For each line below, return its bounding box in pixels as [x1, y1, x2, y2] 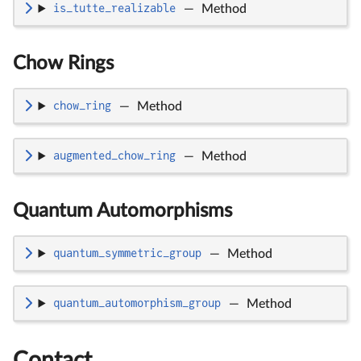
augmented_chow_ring [52, 149, 176, 163]
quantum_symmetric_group [52, 247, 201, 260]
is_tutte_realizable [52, 2, 176, 15]
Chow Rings [13, 53, 114, 73]
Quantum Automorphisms [13, 201, 232, 221]
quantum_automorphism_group [52, 297, 221, 310]
